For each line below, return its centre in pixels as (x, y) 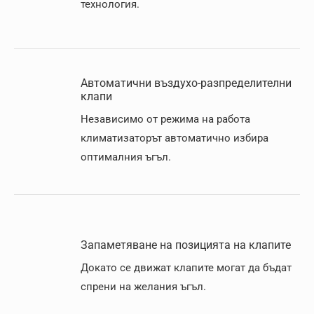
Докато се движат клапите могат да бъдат (186, 268)
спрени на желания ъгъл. (143, 287)
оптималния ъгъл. (126, 157)
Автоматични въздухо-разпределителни (186, 83)
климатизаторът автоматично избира (175, 138)
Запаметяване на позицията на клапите (186, 245)
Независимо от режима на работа (165, 119)
